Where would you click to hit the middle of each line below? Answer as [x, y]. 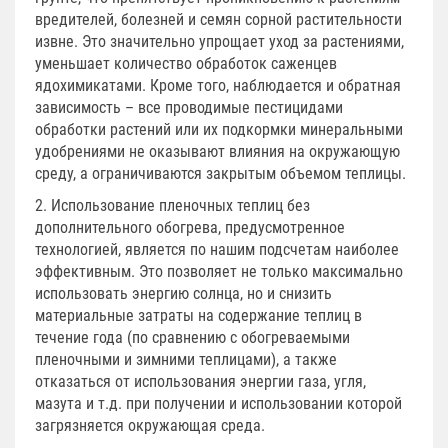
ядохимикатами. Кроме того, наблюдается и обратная [218, 85]
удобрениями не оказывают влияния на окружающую [217, 151]
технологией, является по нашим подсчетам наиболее [217, 249]
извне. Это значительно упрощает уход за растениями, [219, 41]
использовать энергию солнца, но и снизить [183, 293]
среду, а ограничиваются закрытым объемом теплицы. [220, 173]
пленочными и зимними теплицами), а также [186, 359]
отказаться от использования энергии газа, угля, [200, 381]
